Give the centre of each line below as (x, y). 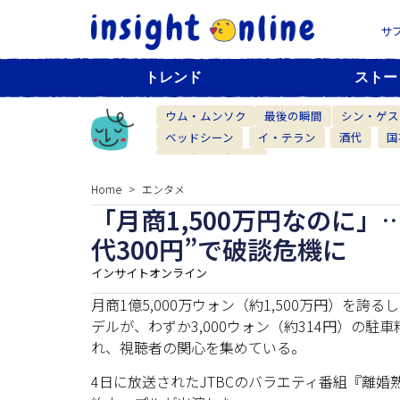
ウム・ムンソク (205, 115)
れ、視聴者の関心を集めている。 (198, 347)
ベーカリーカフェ (211, 158)
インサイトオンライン (149, 272)
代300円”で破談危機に (219, 249)
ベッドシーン (199, 137)
